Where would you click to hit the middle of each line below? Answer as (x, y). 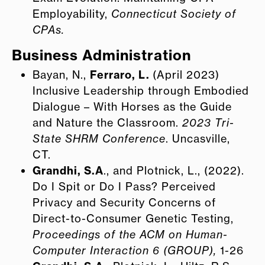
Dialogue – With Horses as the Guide (132, 106)
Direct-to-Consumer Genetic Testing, (133, 218)
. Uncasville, (198, 138)
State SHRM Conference (99, 138)
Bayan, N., (61, 74)
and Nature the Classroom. (107, 122)
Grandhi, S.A (68, 170)
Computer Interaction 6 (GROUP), (126, 250)
